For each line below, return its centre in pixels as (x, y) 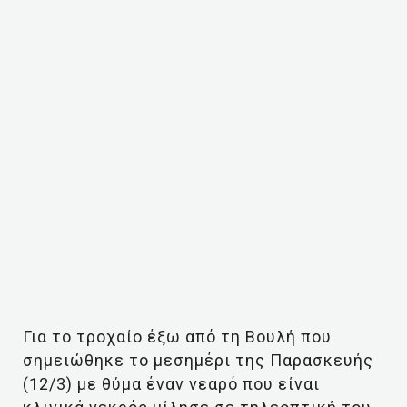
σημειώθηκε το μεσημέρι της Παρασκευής (198, 360)
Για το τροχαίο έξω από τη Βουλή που (177, 337)
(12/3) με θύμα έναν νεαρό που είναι (171, 384)
